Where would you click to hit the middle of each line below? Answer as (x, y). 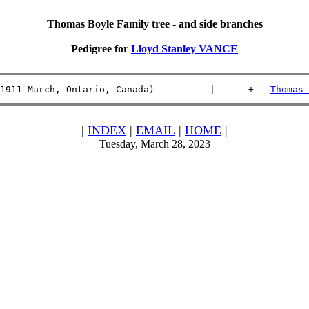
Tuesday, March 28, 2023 (154, 144)
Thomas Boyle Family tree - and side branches (154, 24)
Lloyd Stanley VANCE (185, 49)
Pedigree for (101, 49)
